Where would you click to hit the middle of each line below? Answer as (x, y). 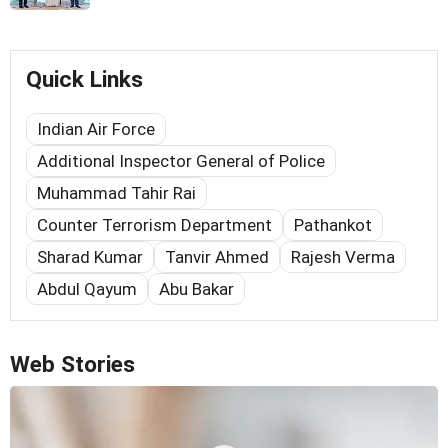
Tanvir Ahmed (217, 257)
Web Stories (72, 365)
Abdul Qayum (87, 289)
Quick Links (84, 80)
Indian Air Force (96, 129)
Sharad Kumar (90, 257)
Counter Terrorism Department (154, 225)
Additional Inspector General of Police (181, 161)
